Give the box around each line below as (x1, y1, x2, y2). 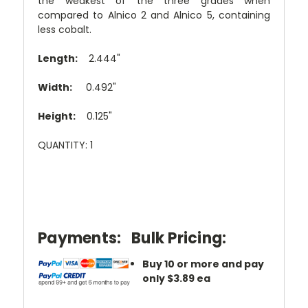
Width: (38, 80, 72, 94)
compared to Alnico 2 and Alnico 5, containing (38, 8, 270, 22)
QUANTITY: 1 (38, 137, 93, 152)
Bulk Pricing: (131, 227, 227, 249)
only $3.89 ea (142, 271, 211, 285)
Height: (38, 109, 76, 123)
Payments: (38, 227, 122, 249)
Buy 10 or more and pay (142, 256, 265, 271)
